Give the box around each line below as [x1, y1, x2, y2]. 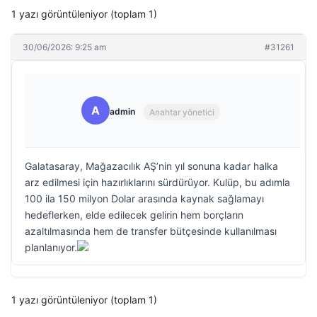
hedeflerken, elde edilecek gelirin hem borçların [25, 209, 243, 221]
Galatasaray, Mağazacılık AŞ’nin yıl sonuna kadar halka [25, 160, 278, 172]
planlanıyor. [25, 241, 77, 253]
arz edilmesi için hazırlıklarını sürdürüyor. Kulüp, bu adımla [25, 176, 290, 188]
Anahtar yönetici [149, 106, 214, 117]
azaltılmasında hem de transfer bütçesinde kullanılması [25, 225, 277, 237]
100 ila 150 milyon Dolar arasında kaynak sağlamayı [25, 192, 264, 204]
